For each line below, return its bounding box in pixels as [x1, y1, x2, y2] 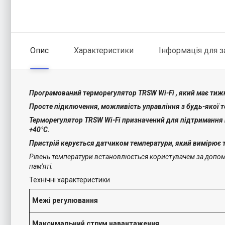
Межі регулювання [32, 196, 98, 204]
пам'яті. [29, 162, 53, 170]
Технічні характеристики [29, 176, 110, 184]
